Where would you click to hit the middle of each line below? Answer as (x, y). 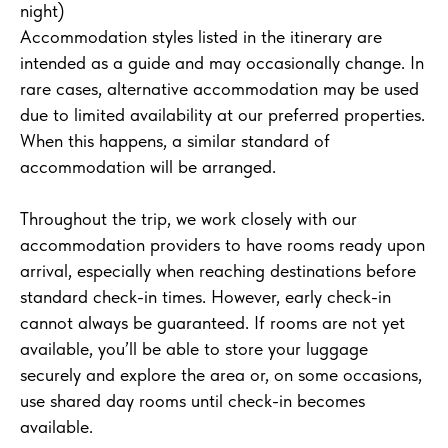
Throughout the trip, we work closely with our (188, 219)
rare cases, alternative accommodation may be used (219, 89)
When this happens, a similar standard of (175, 141)
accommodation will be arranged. (148, 167)
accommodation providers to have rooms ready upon (222, 245)
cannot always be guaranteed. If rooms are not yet (212, 323)
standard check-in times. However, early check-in (205, 297)
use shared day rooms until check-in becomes (192, 401)
